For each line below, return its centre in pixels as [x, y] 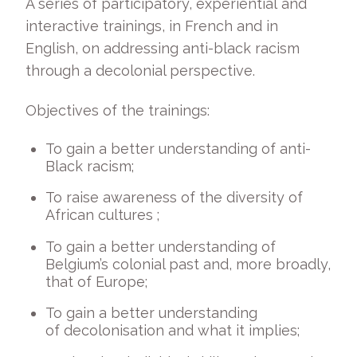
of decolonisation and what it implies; [177, 330]
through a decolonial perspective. [144, 70]
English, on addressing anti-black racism [163, 48]
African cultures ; [106, 215]
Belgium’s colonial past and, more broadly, [188, 264]
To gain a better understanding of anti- [178, 148]
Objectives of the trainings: [122, 110]
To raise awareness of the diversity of [174, 197]
